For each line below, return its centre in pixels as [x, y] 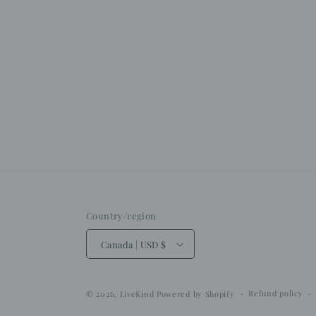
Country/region [121, 215]
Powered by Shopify [195, 294]
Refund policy [276, 293]
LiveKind [137, 294]
